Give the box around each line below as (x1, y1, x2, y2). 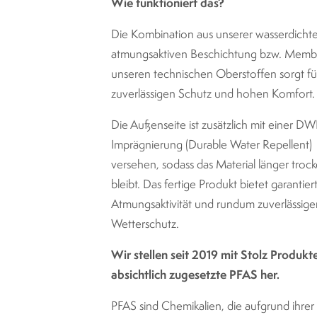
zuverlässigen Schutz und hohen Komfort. (111, 88, 315, 100)
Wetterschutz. (111, 218, 179, 231)
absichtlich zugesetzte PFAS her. (111, 269, 279, 282)
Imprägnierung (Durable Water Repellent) (111, 139, 312, 151)
